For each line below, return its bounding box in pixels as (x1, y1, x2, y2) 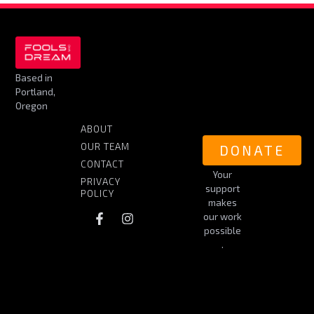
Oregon (15, 100, 48, 112)
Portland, (15, 86, 56, 98)
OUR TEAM (81, 139, 130, 152)
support (205, 182, 240, 194)
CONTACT (81, 157, 125, 170)
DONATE (219, 142, 285, 158)
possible (203, 224, 241, 236)
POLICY (81, 186, 115, 199)
